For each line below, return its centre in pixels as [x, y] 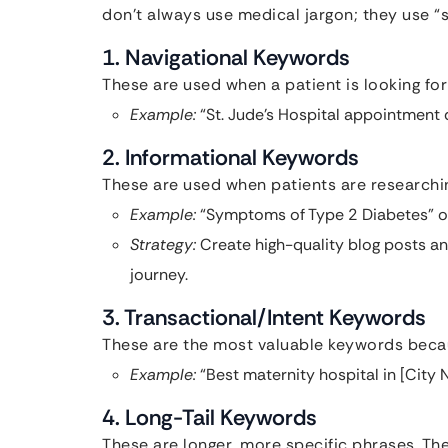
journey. [159, 274]
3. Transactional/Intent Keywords [264, 317]
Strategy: [163, 244]
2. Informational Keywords [230, 157]
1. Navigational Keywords [226, 57]
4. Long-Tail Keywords [209, 417]
